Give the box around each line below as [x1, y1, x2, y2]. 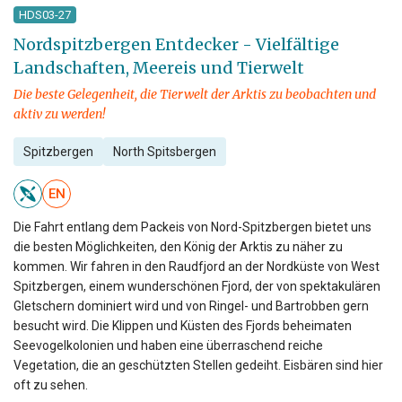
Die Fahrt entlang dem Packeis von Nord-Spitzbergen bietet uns [13, 220, 371, 235]
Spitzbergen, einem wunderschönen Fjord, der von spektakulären [13, 279, 380, 294]
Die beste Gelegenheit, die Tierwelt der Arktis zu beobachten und [13, 86, 376, 103]
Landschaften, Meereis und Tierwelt [13, 57, 304, 79]
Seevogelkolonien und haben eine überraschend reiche [13, 338, 323, 354]
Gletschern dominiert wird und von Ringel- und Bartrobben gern [13, 299, 369, 314]
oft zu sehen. [13, 378, 88, 393]
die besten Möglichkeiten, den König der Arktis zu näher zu [13, 240, 343, 255]
